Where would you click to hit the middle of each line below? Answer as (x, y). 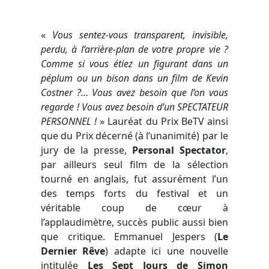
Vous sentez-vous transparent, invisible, (140, 35)
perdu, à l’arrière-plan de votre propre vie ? (134, 49)
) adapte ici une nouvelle (167, 251)
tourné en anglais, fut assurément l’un (134, 179)
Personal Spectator (179, 150)
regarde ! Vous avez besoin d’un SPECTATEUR (134, 107)
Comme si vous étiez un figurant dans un (134, 63)
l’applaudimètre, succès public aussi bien (134, 222)
